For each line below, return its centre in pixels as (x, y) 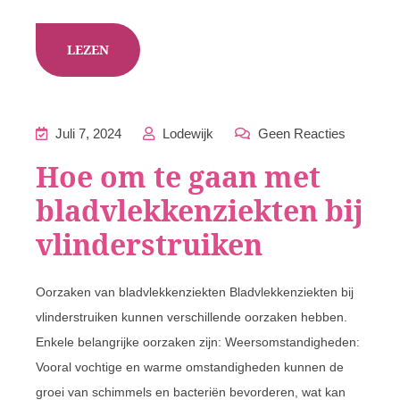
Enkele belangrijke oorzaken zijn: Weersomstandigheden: (198, 342)
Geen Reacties (300, 133)
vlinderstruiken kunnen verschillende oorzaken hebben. (192, 317)
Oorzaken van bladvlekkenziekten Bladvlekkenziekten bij (195, 292)
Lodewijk (186, 133)
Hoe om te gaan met (178, 176)
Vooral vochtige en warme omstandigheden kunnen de (190, 367)
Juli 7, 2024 (87, 133)
